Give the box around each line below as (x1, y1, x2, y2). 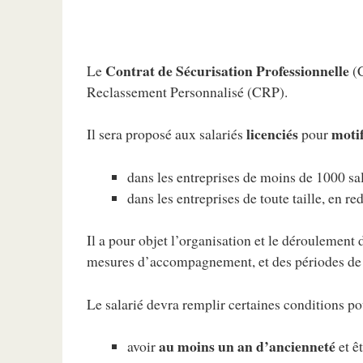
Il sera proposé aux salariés (87, 124, 247, 144)
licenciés (246, 123, 299, 145)
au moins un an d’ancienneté (159, 335, 336, 357)
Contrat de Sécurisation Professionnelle (105, 60, 350, 81)
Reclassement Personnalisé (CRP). (87, 82, 288, 101)
